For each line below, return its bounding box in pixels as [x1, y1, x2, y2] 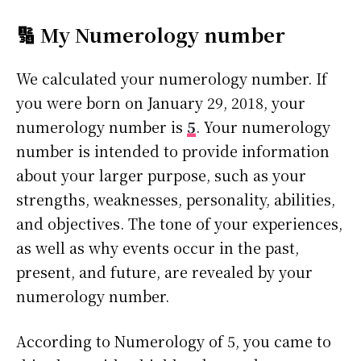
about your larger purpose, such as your [16, 164, 306, 186]
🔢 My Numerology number [16, 20, 285, 49]
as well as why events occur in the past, [16, 237, 299, 259]
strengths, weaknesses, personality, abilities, [16, 189, 335, 210]
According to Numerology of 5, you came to [16, 330, 331, 352]
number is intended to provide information [16, 140, 330, 162]
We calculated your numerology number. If [16, 68, 327, 89]
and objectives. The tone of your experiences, [16, 213, 342, 234]
